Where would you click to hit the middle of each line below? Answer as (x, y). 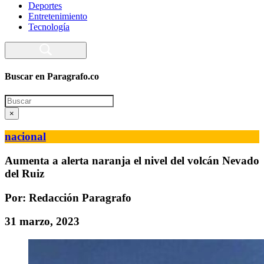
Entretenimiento (58, 16)
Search (17, 99)
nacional (25, 137)
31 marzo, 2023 (42, 222)
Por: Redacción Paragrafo (68, 197)
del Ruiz (24, 173)
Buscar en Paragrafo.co (52, 77)
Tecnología (49, 27)
